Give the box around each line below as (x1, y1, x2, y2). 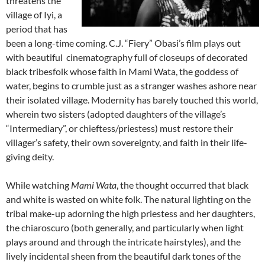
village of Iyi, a (6, 9, 62, 21)
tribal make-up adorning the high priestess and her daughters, (6, 208, 255, 219)
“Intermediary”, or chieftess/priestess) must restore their (6, 122, 233, 134)
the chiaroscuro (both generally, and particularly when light (6, 222, 244, 234)
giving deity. (6, 151, 54, 163)
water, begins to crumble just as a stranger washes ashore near (6, 80, 257, 92)
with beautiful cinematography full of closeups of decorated (6, 51, 248, 63)
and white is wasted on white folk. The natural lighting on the (6, 193, 251, 205)
